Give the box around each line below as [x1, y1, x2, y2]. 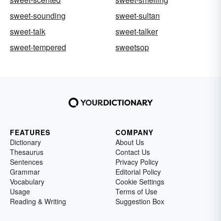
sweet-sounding [10, 10, 66, 21]
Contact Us [115, 147, 150, 157]
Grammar [10, 167, 40, 177]
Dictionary [10, 137, 41, 147]
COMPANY [115, 127, 153, 137]
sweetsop [115, 41, 149, 53]
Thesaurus [10, 147, 43, 157]
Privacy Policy [115, 157, 158, 167]
